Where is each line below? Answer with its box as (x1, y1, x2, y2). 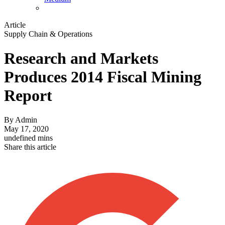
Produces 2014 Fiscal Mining (4, 68, 201, 86)
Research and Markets (4, 49, 158, 68)
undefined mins (4, 134, 53, 143)
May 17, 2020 (4, 125, 49, 134)
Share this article (4, 143, 56, 152)
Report (4, 86, 52, 105)
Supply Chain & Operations (4, 29, 92, 38)
